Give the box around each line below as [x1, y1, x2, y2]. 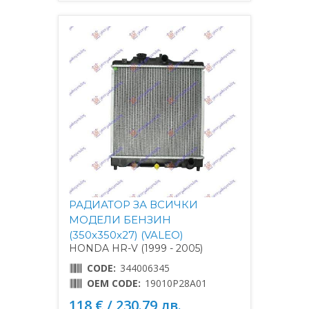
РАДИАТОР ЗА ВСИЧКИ [69, 198, 198, 211]
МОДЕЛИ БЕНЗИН [69, 213, 171, 226]
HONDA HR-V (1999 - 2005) [69, 242, 203, 255]
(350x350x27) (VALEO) [69, 228, 183, 241]
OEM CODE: [87, 277, 141, 290]
